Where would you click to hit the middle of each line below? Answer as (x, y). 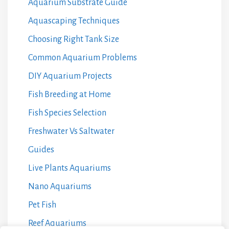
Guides (41, 150)
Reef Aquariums (57, 223)
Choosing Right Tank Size (74, 39)
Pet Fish (42, 205)
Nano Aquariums (60, 186)
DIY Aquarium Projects (70, 76)
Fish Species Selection (67, 113)
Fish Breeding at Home (70, 94)
